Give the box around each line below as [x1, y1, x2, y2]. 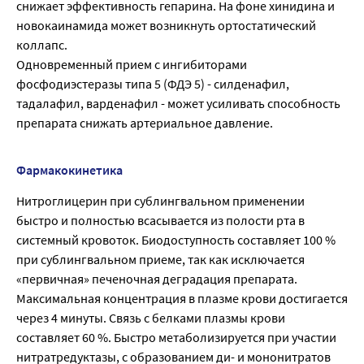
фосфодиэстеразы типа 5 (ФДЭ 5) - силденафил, [16, 76, 289, 93]
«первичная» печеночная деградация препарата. [16, 271, 297, 288]
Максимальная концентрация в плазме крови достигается [16, 290, 348, 307]
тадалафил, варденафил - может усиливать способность [16, 95, 340, 112]
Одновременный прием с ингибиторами [16, 56, 247, 73]
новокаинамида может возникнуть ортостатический [16, 17, 316, 34]
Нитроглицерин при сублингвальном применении [16, 193, 305, 210]
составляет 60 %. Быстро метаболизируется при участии [16, 329, 336, 346]
